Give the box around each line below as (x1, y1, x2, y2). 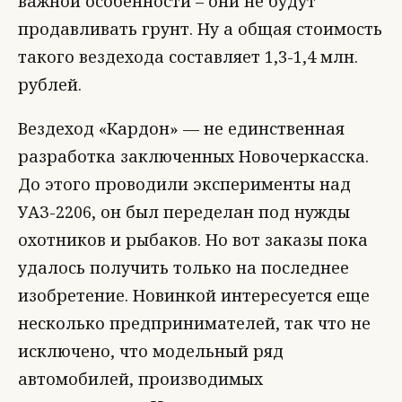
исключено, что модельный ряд (18, 340, 284, 362)
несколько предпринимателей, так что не (18, 312, 371, 334)
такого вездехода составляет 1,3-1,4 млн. (18, 46, 358, 67)
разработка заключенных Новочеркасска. (18, 145, 369, 167)
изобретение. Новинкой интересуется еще (18, 284, 370, 306)
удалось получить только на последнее (18, 257, 349, 278)
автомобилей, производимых (18, 368, 263, 389)
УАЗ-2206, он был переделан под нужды (18, 201, 350, 223)
